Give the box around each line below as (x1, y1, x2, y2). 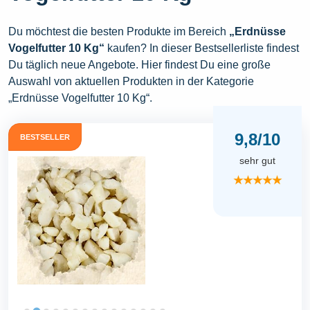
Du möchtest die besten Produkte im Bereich (8, 26, 229, 37)
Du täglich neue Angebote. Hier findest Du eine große (8, 59, 271, 71)
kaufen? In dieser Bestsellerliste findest (104, 42, 299, 54)
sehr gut (239, 155, 275, 167)
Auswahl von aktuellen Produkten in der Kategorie (8, 75, 254, 87)
